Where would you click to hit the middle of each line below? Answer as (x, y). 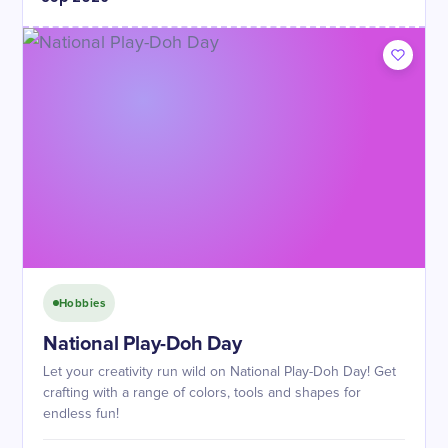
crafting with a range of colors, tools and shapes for (202, 393)
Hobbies (82, 303)
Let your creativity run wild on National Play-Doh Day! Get (219, 372)
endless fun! (81, 414)
